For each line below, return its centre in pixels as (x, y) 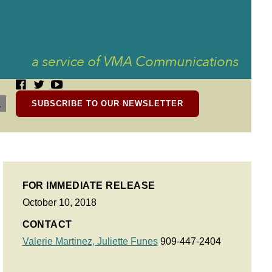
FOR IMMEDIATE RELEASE (89, 185)
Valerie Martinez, (59, 241)
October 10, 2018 (59, 202)
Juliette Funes (127, 241)
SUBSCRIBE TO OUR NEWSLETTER (107, 104)
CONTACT (47, 224)
